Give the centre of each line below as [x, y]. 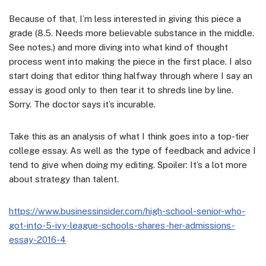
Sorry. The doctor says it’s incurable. [82, 104]
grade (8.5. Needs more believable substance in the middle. [132, 33]
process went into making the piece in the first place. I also [130, 61]
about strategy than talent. [64, 179]
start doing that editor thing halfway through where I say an [131, 75]
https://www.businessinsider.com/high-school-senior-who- [127, 211]
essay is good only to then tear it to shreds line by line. [121, 90]
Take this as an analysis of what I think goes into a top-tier [129, 136]
